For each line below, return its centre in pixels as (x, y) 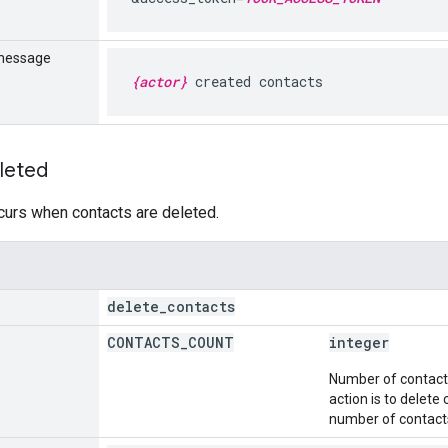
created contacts (255, 81)
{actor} (159, 81)
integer (359, 342)
